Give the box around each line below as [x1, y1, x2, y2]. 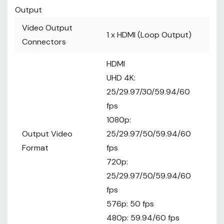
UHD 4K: [106, 72, 135, 83]
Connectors [22, 36, 66, 47]
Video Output [22, 22, 72, 33]
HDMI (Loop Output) [117, 29, 191, 40]
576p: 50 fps [106, 198, 154, 209]
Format [22, 142, 48, 153]
